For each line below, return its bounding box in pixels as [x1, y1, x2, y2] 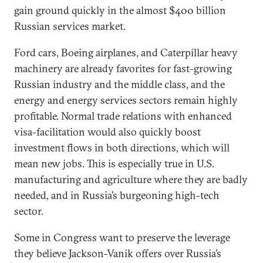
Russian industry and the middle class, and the [14, 77, 225, 91]
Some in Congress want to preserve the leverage [14, 231, 230, 244]
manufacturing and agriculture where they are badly [14, 173, 248, 186]
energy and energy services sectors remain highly [14, 93, 238, 107]
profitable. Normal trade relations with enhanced [14, 109, 232, 123]
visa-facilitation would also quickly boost [14, 125, 201, 139]
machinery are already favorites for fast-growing [14, 62, 232, 75]
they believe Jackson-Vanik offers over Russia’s [14, 247, 221, 260]
